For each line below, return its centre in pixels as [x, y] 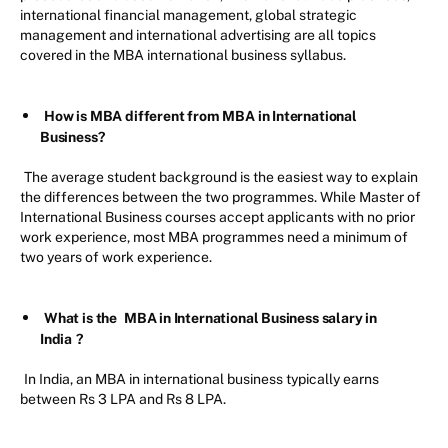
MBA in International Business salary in [250, 318]
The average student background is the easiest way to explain [221, 177]
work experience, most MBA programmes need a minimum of [214, 237]
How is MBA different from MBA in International [200, 116]
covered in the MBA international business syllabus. [183, 55]
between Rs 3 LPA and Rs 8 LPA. [123, 399]
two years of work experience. [116, 257]
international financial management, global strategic [188, 15]
